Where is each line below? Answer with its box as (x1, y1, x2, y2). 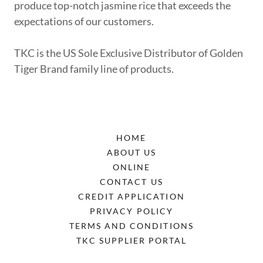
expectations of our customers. (14, 15, 156, 28)
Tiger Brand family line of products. (14, 62, 177, 75)
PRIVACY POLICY (90, 206, 173, 216)
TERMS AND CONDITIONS (69, 221, 194, 231)
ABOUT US (106, 147, 157, 157)
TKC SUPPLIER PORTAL (76, 235, 187, 245)
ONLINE (112, 162, 150, 172)
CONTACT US (100, 177, 163, 187)
